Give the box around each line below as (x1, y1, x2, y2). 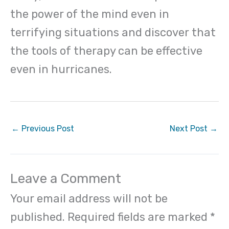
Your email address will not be (10, 192, 168, 206)
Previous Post (19, 123, 74, 133)
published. (10, 210, 65, 224)
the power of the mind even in (10, 7, 169, 21)
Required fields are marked (67, 210, 210, 224)
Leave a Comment (10, 171, 121, 187)
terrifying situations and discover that (10, 25, 216, 39)
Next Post (170, 123, 210, 133)
